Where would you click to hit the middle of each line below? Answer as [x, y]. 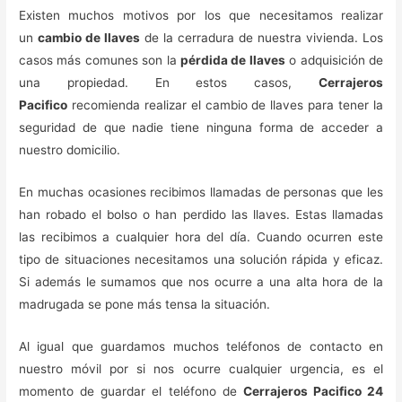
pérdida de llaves [233, 61]
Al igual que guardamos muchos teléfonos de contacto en [201, 346]
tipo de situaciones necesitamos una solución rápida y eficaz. [201, 260]
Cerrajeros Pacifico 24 [313, 391]
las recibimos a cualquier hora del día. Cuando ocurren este [201, 237]
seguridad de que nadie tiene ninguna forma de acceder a [201, 128]
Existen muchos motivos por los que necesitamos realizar [201, 16]
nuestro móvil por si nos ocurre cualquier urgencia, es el [201, 369]
